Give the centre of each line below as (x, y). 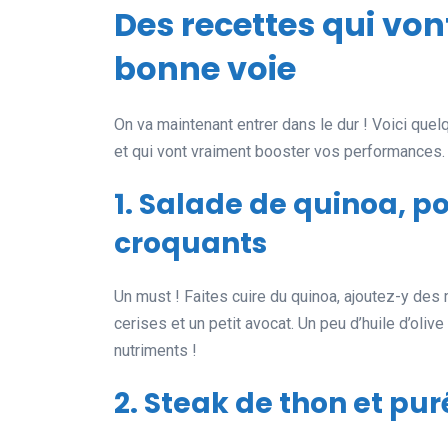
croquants (190, 244)
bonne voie (205, 69)
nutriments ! (155, 351)
